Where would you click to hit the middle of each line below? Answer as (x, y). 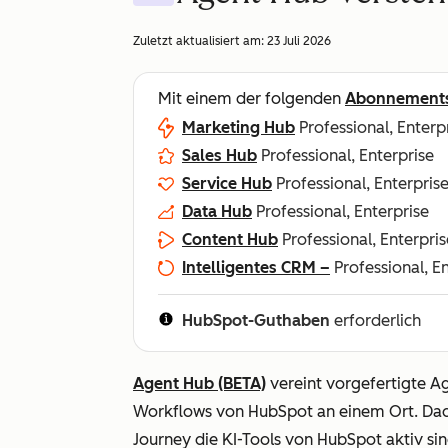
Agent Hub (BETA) (199, 383)
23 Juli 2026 (299, 41)
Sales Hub (219, 155)
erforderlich (375, 320)
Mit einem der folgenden (251, 98)
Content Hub (230, 239)
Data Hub (217, 211)
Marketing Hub (238, 127)
